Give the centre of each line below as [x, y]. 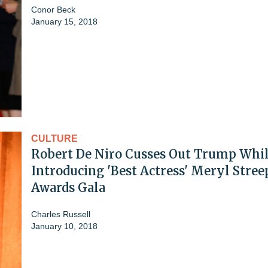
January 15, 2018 [64, 21]
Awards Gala [68, 187]
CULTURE [54, 138]
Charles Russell [61, 214]
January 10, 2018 [64, 226]
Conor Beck [53, 9]
